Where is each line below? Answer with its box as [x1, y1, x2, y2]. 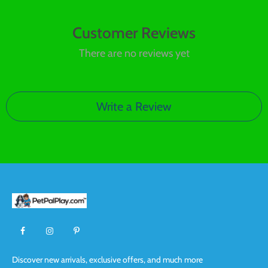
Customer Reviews [72, 23, 196, 42]
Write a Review [96, 99, 172, 114]
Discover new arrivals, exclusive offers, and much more [12, 254, 203, 265]
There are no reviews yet [78, 47, 190, 60]
